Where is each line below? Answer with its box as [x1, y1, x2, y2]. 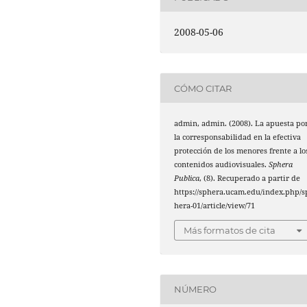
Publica [174, 173, 200, 184]
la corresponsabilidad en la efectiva [174, 132, 302, 143]
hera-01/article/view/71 [174, 201, 256, 211]
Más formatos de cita [184, 224, 276, 236]
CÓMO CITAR [174, 82, 232, 94]
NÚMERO [174, 284, 217, 295]
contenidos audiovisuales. [174, 160, 269, 170]
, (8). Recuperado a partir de [199, 173, 301, 184]
